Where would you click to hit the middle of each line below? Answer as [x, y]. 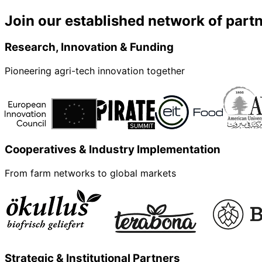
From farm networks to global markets [90, 173]
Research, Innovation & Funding [89, 47]
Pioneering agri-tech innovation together [95, 71]
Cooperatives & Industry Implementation [113, 149]
